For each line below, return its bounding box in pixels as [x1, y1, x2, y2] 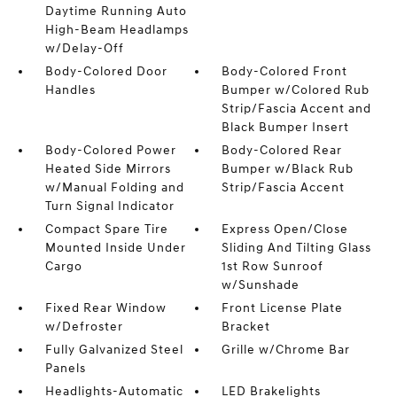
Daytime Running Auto [44, 4, 187, 19]
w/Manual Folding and [44, 180, 184, 196]
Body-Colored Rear [222, 143, 343, 159]
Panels [44, 361, 86, 377]
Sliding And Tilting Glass [222, 240, 372, 256]
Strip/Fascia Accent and [222, 101, 372, 117]
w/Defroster [44, 319, 123, 335]
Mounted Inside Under [44, 240, 186, 256]
